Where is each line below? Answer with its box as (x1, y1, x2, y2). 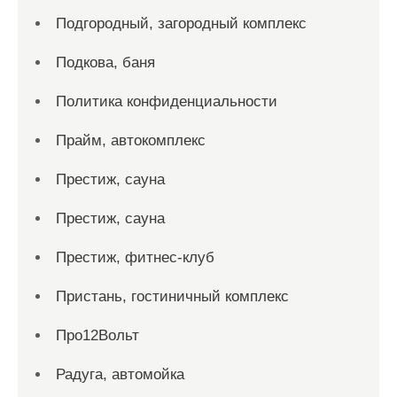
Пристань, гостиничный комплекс (56, 288, 289, 305)
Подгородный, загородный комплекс (56, 15, 307, 32)
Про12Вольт (56, 327, 139, 344)
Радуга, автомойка (56, 366, 184, 383)
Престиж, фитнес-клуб (56, 249, 214, 266)
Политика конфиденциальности (56, 93, 277, 110)
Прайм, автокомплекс (56, 132, 206, 149)
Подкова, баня (56, 54, 155, 71)
